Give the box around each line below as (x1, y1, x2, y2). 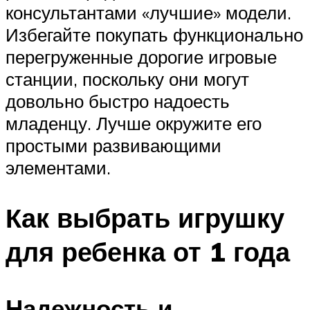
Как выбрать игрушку (6, 201, 284, 235)
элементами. (6, 156, 111, 179)
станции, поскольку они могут (6, 68, 249, 91)
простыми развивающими (6, 134, 221, 157)
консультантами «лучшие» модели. (6, 1, 291, 24)
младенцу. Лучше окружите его (6, 112, 262, 135)
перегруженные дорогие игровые (6, 46, 277, 69)
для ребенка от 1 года (6, 235, 290, 269)
